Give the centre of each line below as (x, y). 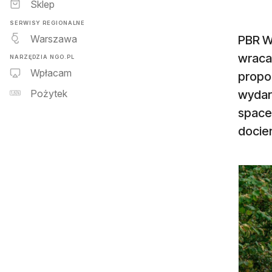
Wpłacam (51, 73)
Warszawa (54, 39)
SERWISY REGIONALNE (48, 22)
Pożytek (49, 94)
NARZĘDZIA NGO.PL (42, 56)
